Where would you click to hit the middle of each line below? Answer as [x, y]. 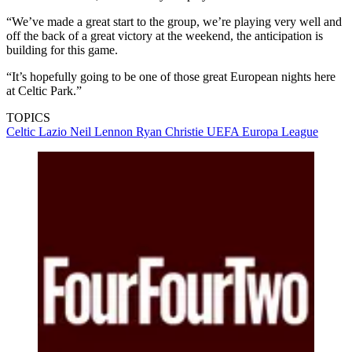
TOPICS [28, 118]
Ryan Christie [171, 132]
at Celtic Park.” [44, 91]
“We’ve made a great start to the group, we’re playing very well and [174, 22]
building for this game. [62, 50]
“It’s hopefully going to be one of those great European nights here [171, 77]
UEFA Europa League [262, 132]
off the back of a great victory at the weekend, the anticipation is [165, 36]
